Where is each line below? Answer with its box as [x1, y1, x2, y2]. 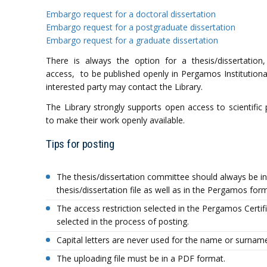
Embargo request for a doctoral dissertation [46, 8, 216, 20]
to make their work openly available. [46, 114, 185, 126]
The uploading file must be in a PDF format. [57, 253, 226, 264]
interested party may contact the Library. [46, 81, 203, 92]
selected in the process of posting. [57, 216, 190, 227]
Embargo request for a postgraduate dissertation [46, 21, 236, 33]
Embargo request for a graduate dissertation [46, 35, 219, 46]
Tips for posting [46, 137, 114, 151]
